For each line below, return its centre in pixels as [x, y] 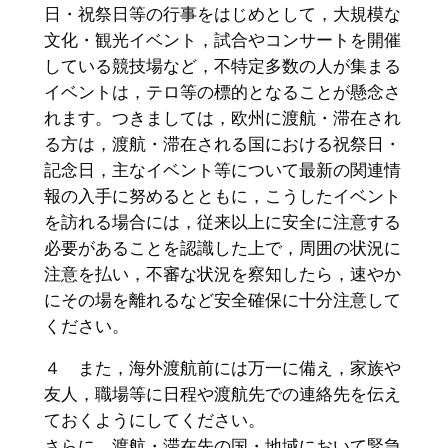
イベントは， [94, 91]
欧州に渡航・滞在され [315, 117]
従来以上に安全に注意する [298, 221]
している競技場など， [128, 65]
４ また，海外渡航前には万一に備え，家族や [222, 368]
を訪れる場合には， [120, 221]
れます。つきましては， [137, 117]
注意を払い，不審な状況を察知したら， [196, 273]
